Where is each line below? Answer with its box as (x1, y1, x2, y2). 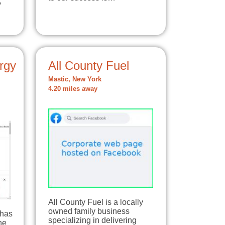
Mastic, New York (48, 75, 101, 83)
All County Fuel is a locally (48, 198, 143, 207)
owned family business (48, 207, 130, 216)
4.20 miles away (48, 85, 97, 92)
